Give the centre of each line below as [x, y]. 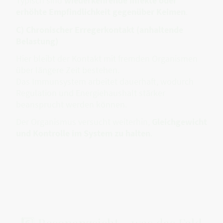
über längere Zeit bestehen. [68, 70]
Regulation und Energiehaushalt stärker [91, 93]
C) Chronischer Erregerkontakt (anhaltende [100, 29]
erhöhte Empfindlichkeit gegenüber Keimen [101, 12]
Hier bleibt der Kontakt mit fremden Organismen [107, 58]
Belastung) [37, 41]
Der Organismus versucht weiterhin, [84, 122]
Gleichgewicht [179, 122]
